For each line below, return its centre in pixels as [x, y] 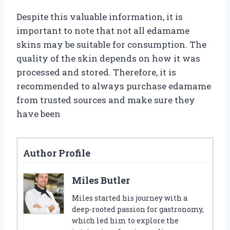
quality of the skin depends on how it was [108, 58]
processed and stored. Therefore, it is [96, 72]
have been [39, 113]
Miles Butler [101, 180]
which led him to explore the [125, 220]
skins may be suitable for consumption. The [111, 44]
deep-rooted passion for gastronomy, [138, 209]
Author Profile [57, 153]
